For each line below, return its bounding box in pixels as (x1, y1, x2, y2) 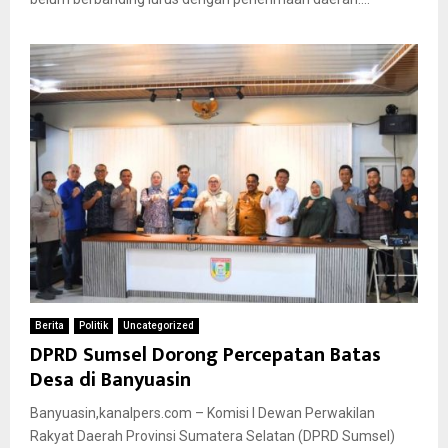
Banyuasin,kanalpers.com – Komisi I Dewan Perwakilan (30, 404, 375, 421)
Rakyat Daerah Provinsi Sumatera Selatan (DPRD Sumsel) (30, 427, 395, 444)
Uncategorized (123, 319, 194, 331)
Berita (35, 319, 64, 331)
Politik (79, 319, 108, 331)
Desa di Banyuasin (30, 362, 191, 397)
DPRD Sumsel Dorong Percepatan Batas (30, 337, 381, 372)
